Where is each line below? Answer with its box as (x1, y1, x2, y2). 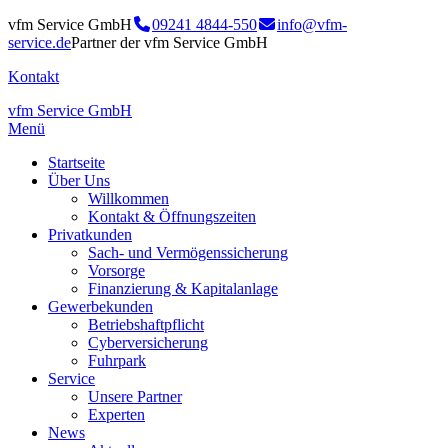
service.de (8, 34, 71, 51)
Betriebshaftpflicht (88, 316, 204, 333)
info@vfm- (277, 16, 347, 33)
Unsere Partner (88, 388, 182, 405)
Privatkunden (48, 226, 132, 243)
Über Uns (48, 172, 110, 189)
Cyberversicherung (88, 334, 208, 351)
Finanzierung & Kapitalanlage (88, 280, 278, 297)
